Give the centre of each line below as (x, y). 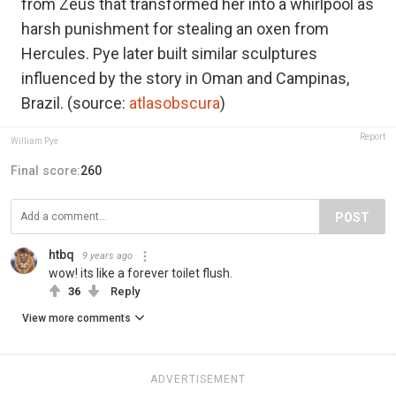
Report (373, 137)
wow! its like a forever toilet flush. (141, 274)
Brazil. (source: (75, 103)
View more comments (76, 319)
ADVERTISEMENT (198, 380)
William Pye (34, 141)
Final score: (46, 171)
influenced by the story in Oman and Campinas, (185, 79)
